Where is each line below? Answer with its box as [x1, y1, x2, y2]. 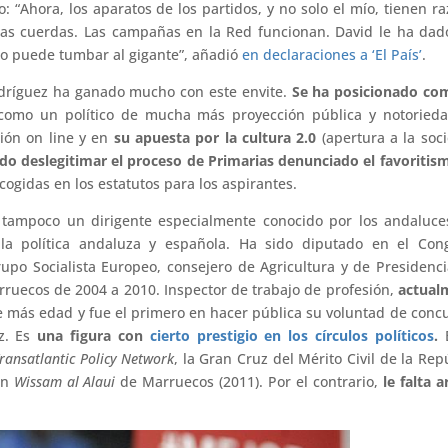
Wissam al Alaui [13, 371, 116, 391]
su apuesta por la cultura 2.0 [113, 127, 317, 147]
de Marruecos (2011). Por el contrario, [115, 371, 383, 391]
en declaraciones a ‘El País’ [242, 44, 423, 64]
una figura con [37, 325, 150, 345]
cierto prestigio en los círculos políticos [149, 325, 435, 345]
